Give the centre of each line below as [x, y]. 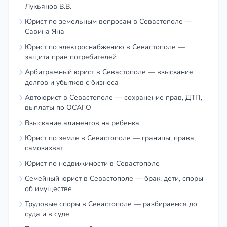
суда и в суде [47, 214]
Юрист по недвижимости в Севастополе [92, 163]
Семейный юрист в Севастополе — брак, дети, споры [114, 178]
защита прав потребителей [71, 57]
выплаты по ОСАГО [58, 107]
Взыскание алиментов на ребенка [82, 123]
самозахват [44, 148]
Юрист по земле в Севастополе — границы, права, [110, 138]
